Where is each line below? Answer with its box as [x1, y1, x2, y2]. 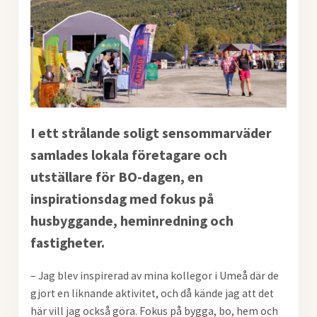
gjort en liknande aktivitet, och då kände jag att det [30, 287, 274, 301]
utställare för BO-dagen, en [30, 167, 203, 185]
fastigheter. [30, 233, 105, 251]
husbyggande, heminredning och [30, 211, 234, 229]
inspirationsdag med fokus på [30, 189, 214, 207]
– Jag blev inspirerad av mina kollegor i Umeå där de [30, 269, 279, 283]
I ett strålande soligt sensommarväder [30, 123, 272, 142]
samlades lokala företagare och [30, 145, 227, 163]
